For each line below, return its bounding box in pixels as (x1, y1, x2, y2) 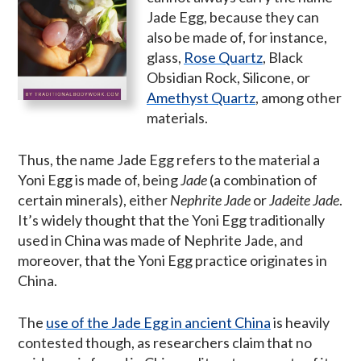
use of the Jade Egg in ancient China (46, 313, 271, 331)
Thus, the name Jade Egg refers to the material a (18, 150, 320, 168)
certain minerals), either (18, 190, 170, 209)
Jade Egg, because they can (147, 7, 319, 26)
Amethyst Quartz (147, 88, 255, 106)
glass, (147, 48, 184, 66)
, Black (263, 48, 303, 66)
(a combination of (207, 170, 317, 189)
